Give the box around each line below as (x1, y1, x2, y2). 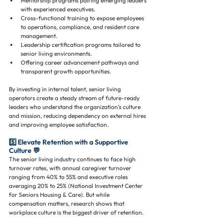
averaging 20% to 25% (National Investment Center (9, 182, 144, 189)
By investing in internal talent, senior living (9, 85, 122, 93)
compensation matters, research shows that (9, 200, 126, 207)
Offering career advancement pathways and (21, 59, 140, 66)
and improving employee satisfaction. (9, 121, 109, 128)
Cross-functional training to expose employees (21, 14, 146, 22)
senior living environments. (21, 50, 92, 57)
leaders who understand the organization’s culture (9, 103, 142, 110)
